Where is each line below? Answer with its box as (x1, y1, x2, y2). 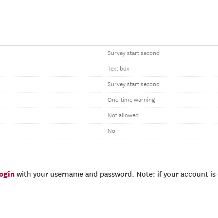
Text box (108, 65, 129, 73)
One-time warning (108, 96, 155, 104)
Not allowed (108, 112, 139, 119)
